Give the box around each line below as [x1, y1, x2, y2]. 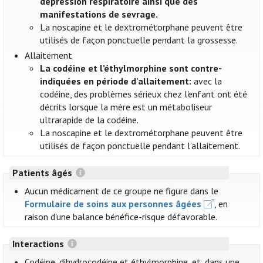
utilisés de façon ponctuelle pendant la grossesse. [40, 34, 238, 46]
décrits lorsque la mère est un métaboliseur [40, 101, 213, 113]
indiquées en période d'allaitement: [40, 75, 192, 87]
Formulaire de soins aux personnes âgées [25, 198, 202, 210]
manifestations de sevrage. [40, 8, 159, 21]
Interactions [12, 238, 66, 250]
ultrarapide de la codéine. [40, 114, 139, 126]
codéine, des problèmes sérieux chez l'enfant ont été [40, 88, 248, 100]
